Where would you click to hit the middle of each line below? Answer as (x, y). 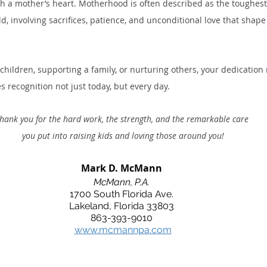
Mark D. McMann (122, 168)
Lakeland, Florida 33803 (122, 206)
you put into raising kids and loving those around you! (123, 136)
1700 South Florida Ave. (122, 194)
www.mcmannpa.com (123, 230)
